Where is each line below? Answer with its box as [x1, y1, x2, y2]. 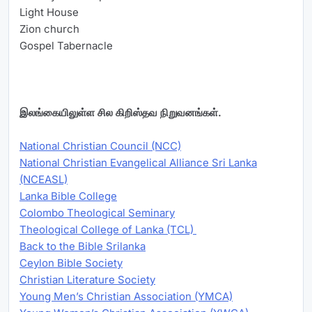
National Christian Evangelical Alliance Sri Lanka [19, 156, 257, 170]
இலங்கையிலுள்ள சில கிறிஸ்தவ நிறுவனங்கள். [19, 106, 221, 120]
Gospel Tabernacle [19, 39, 113, 53]
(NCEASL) [19, 173, 68, 187]
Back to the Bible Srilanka [19, 240, 146, 253]
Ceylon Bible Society [19, 256, 123, 270]
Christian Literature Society [19, 273, 155, 287]
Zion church [19, 22, 79, 36]
